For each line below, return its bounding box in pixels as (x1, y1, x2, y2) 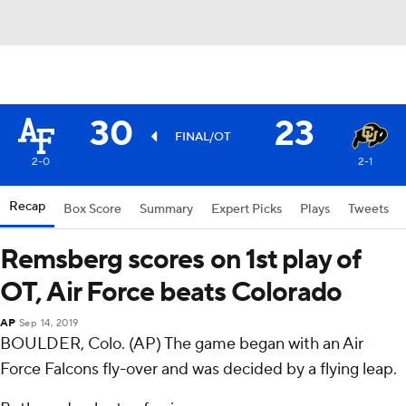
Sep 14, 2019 (18, 317, 79, 330)
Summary (140, 201, 193, 217)
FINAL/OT (175, 130, 231, 144)
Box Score (63, 201, 121, 217)
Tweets (348, 201, 389, 217)
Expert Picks (211, 201, 282, 217)
